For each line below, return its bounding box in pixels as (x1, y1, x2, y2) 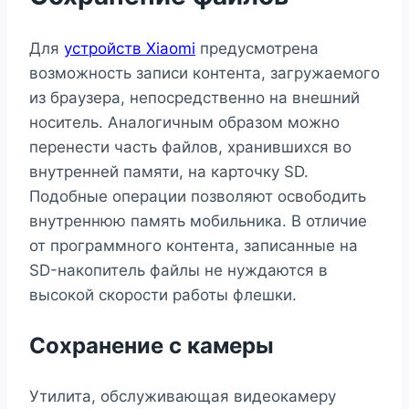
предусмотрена (195, 38, 319, 58)
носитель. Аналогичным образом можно (29, 112, 340, 131)
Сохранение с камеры (29, 331, 274, 359)
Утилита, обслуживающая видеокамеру (29, 386, 336, 405)
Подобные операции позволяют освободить (29, 186, 366, 205)
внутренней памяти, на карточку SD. (29, 162, 309, 181)
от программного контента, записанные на (29, 236, 358, 255)
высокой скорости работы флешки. (29, 285, 297, 304)
